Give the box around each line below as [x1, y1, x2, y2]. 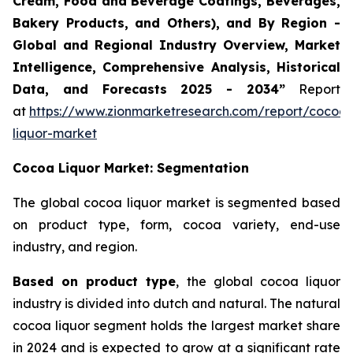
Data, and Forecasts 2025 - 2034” [13, 81, 286, 98]
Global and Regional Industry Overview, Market [13, 37, 340, 54]
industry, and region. [13, 239, 137, 255]
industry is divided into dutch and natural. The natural [13, 295, 340, 312]
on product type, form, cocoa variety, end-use [13, 217, 340, 233]
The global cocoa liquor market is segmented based [13, 195, 340, 211]
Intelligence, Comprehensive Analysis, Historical [13, 59, 340, 76]
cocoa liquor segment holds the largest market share [13, 318, 340, 334]
